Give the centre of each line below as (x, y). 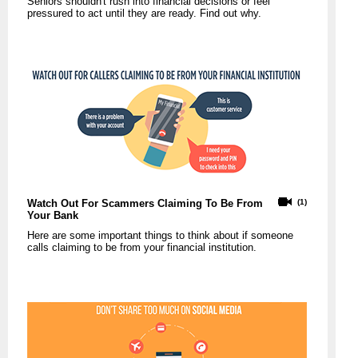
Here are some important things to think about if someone (160, 236)
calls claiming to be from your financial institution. (142, 248)
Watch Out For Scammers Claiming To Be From (145, 204)
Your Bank (53, 216)
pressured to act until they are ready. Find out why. (144, 13)
